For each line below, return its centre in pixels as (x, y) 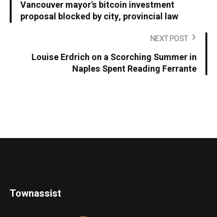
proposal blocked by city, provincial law (99, 17)
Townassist (36, 194)
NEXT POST (169, 39)
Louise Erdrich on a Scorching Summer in (114, 58)
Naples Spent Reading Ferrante (134, 69)
